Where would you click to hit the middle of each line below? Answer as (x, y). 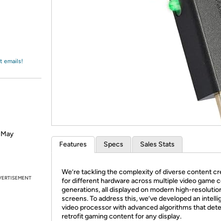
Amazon (32, 17)
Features (73, 144)
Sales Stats (157, 144)
